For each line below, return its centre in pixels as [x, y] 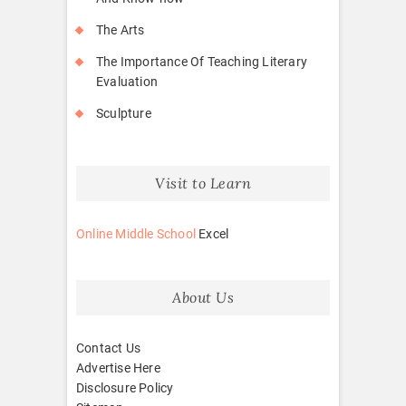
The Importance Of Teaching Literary [202, 61]
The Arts [121, 29]
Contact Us [108, 348]
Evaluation [127, 81]
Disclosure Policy [125, 387]
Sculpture [124, 113]
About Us [203, 297]
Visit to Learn [203, 183]
